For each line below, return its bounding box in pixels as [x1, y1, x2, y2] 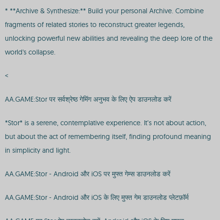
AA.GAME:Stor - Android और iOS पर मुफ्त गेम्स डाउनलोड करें [5, 169, 170, 178]
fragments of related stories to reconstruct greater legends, [5, 20, 185, 29]
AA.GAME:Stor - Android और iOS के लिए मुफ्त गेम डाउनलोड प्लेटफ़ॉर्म [5, 193, 189, 202]
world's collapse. [5, 48, 55, 56]
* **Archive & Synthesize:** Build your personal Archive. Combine [5, 6, 204, 15]
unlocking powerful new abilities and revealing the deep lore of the [5, 34, 213, 43]
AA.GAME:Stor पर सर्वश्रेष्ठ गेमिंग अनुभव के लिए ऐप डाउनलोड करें [5, 95, 171, 104]
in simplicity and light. [5, 146, 71, 155]
